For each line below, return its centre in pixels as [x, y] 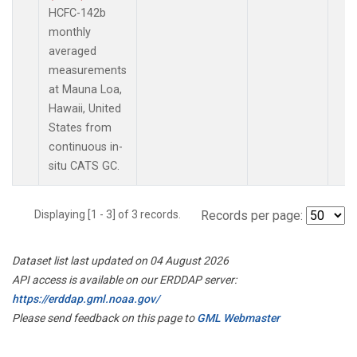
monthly [70, 32]
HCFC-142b [77, 13]
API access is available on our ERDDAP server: [124, 279]
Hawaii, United [85, 108]
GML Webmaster [238, 318]
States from [80, 127]
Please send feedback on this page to [104, 318]
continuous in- [86, 147]
